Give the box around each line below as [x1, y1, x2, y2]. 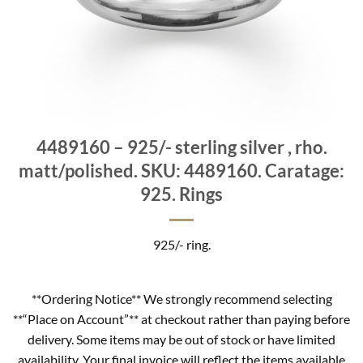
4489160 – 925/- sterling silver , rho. [36, 136, 327, 158]
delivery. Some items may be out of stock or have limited [28, 331, 335, 347]
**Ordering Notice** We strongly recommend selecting [31, 290, 332, 306]
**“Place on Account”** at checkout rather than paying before [13, 310, 350, 327]
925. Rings [140, 183, 223, 205]
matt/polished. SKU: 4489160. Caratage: [19, 160, 344, 181]
